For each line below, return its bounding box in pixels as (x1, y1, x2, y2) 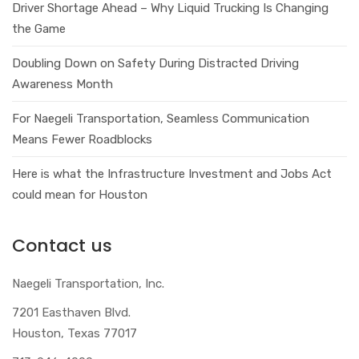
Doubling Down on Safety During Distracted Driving (12, 55, 299, 71)
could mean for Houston (12, 187, 147, 202)
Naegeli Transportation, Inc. (12, 276, 164, 291)
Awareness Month (12, 76, 113, 91)
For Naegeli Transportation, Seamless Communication (12, 111, 309, 126)
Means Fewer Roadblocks (12, 131, 152, 147)
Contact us (12, 232, 112, 258)
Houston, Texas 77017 (12, 325, 137, 341)
